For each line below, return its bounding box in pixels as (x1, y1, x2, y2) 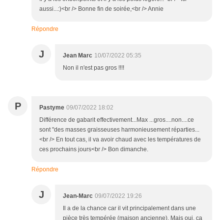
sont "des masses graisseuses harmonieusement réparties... (39, 126, 199, 134)
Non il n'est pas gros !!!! (63, 64, 124, 72)
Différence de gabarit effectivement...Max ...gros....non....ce (39, 116, 194, 124)
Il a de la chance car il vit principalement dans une (63, 205, 196, 212)
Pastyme (39, 104, 64, 111)
